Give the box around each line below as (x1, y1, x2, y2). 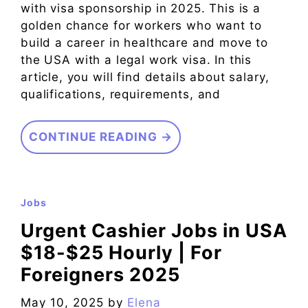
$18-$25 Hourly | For (21, 241, 222, 265)
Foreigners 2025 (21, 263, 180, 287)
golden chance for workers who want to (21, 18, 262, 32)
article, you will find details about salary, (21, 69, 269, 84)
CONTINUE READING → (29, 130, 173, 144)
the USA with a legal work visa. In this (21, 52, 252, 67)
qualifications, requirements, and (21, 87, 221, 101)
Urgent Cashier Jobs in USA (21, 219, 287, 243)
